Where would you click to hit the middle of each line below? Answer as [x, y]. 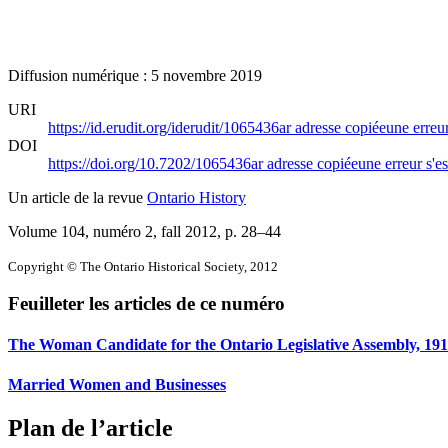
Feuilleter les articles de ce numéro [146, 304]
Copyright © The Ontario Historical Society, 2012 [143, 266]
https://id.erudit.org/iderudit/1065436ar [171, 127]
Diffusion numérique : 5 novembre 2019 [135, 75]
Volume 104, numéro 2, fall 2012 [112, 231]
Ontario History [196, 197]
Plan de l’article [90, 428]
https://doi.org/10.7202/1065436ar [157, 163]
